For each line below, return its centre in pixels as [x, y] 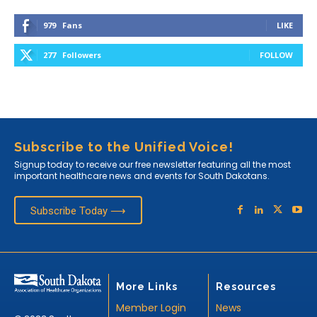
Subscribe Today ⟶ [78, 211]
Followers [82, 54]
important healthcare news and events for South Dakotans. [142, 175]
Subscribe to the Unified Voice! [124, 146]
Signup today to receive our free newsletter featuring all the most [152, 164]
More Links [147, 286]
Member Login [151, 307]
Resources [246, 286]
